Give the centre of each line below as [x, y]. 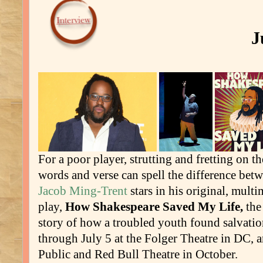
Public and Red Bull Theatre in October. [138, 254]
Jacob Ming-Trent [83, 191]
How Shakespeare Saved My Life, [156, 207]
